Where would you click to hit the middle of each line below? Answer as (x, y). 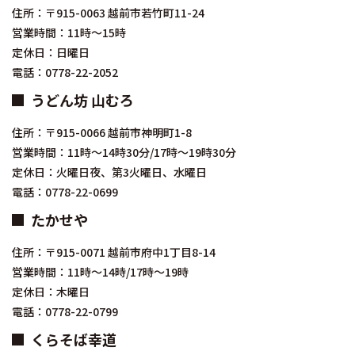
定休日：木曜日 (51, 292)
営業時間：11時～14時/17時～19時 (100, 272)
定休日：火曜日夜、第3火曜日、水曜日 (109, 172)
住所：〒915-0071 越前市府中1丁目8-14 (114, 252)
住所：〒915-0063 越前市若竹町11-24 (108, 13)
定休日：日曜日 (51, 53)
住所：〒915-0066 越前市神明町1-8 (102, 133)
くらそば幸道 (74, 340)
